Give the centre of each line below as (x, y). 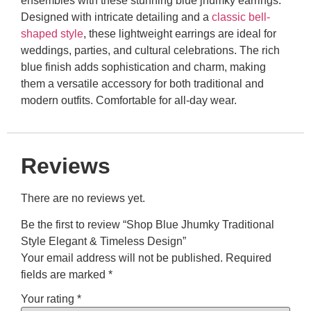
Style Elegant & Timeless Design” (103, 242)
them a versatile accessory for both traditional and (142, 84)
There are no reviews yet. (83, 198)
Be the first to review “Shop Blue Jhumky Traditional (148, 225)
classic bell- (241, 17)
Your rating (49, 299)
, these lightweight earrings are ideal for (180, 34)
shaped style (52, 34)
